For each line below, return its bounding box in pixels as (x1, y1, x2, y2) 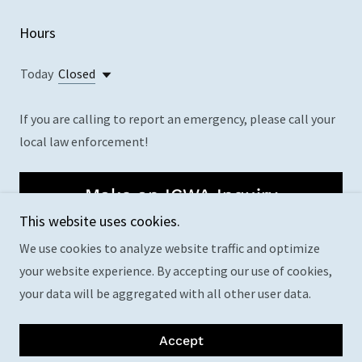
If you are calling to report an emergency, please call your (19, 111, 335, 127)
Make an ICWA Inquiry (84, 184, 278, 205)
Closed (58, 65, 95, 82)
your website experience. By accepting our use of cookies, (19, 263, 332, 279)
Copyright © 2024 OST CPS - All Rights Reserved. (48, 285, 314, 301)
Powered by (124, 327, 190, 343)
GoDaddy (190, 327, 238, 343)
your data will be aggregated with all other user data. (19, 285, 311, 301)
